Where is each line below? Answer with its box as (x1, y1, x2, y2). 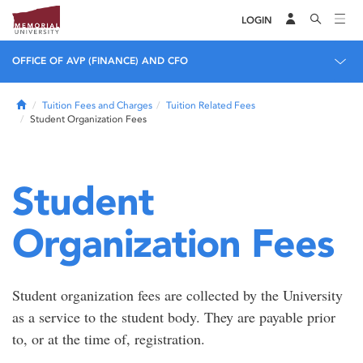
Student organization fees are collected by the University (12, 285, 343, 305)
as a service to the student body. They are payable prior (12, 307, 335, 327)
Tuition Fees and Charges (42, 100, 152, 111)
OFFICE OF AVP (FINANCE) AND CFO (12, 55, 188, 66)
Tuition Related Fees (166, 100, 255, 111)
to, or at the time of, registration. (12, 329, 215, 348)
